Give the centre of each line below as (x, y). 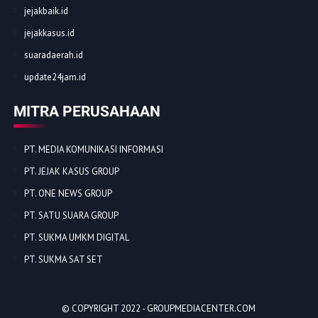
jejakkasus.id (49, 33)
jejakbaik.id (46, 11)
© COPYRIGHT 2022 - (105, 309)
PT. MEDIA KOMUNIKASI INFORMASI (93, 150)
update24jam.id (55, 77)
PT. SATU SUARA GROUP (71, 216)
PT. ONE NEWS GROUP (68, 194)
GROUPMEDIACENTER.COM (202, 309)
